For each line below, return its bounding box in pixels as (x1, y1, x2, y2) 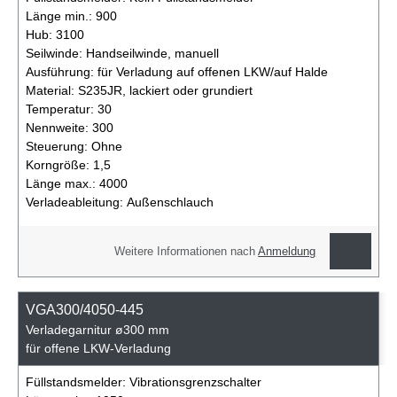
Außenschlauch (127, 194, 214, 209)
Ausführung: (26, 64, 97, 79)
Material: (26, 82, 78, 97)
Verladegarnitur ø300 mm (26, 323, 169, 338)
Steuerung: (26, 138, 91, 153)
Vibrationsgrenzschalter (129, 375, 261, 390)
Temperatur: (26, 101, 97, 116)
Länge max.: (26, 175, 99, 191)
